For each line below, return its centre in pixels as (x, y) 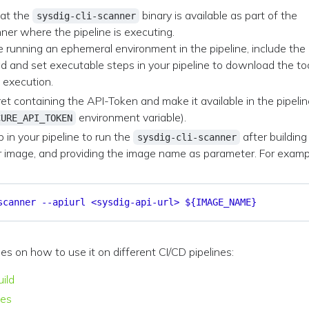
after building (274, 137)
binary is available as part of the (219, 15)
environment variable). (131, 117)
